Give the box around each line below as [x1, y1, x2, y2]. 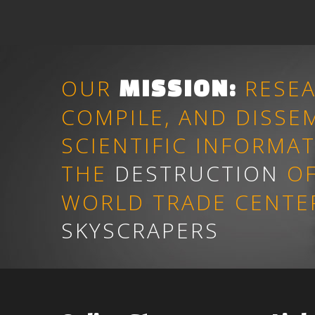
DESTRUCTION [115, 159, 279, 188]
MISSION [120, 75, 229, 101]
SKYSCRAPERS [61, 216, 219, 245]
